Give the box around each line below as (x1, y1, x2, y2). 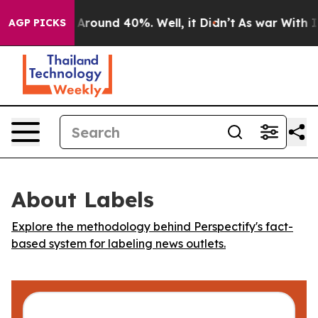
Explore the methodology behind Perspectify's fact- (11, 219, 293, 234)
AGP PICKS (9, 16, 66, 29)
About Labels (11, 186, 154, 213)
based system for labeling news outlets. (11, 236, 226, 251)
